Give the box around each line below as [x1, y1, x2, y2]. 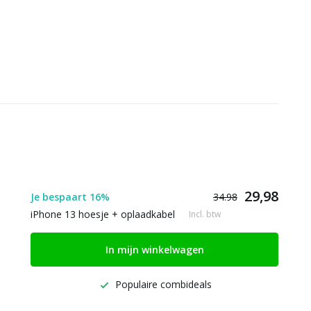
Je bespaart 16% [31, 190, 110, 203]
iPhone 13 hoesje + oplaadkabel [31, 208, 175, 221]
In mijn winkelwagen [105, 243, 204, 256]
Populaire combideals [112, 278, 212, 291]
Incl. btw [189, 208, 221, 220]
